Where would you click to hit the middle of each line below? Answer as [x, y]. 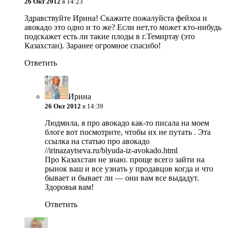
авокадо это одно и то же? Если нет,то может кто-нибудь [123, 27]
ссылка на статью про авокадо [97, 141]
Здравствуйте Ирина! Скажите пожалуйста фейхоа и [116, 18]
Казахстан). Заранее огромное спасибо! [93, 46]
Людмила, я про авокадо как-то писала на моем [127, 123]
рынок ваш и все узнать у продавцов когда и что [129, 169]
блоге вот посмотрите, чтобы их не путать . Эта [128, 132]
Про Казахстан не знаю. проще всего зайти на [125, 160]
